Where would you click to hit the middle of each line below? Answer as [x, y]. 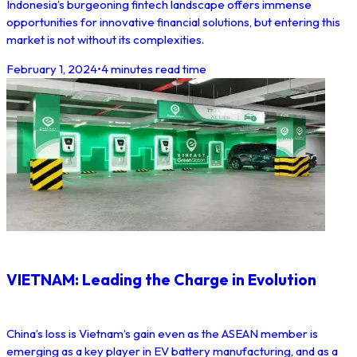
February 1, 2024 [52, 69]
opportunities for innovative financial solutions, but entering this [173, 22]
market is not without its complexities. [105, 39]
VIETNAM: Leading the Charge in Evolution [161, 280]
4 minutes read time [154, 69]
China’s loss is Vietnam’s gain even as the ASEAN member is [162, 334]
